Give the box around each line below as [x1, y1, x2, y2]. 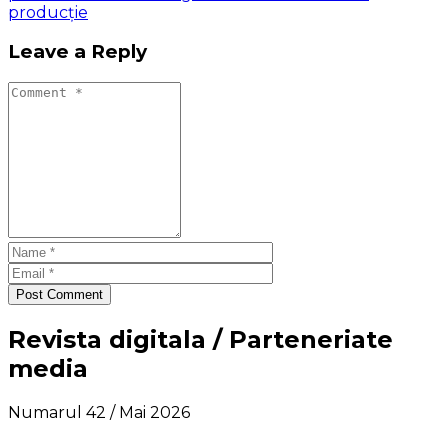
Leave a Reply [8, 40, 147, 64]
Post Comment [16, 287, 103, 303]
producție [8, 2, 88, 22]
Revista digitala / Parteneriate [8, 324, 393, 354]
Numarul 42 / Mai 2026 [8, 402, 190, 422]
